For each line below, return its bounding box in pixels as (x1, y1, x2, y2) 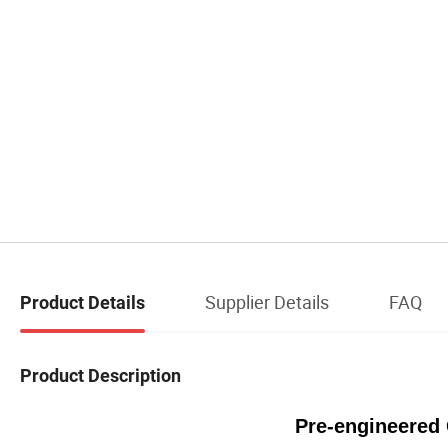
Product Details (20, 292, 145, 314)
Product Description (20, 364, 181, 386)
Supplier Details (205, 290, 329, 315)
